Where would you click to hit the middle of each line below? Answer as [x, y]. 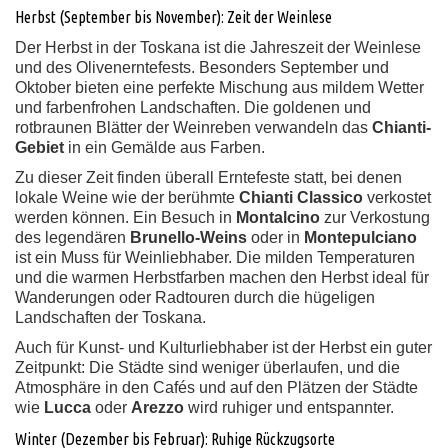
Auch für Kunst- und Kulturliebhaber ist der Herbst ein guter [223, 347]
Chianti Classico [301, 197]
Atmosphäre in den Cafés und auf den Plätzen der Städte [216, 387]
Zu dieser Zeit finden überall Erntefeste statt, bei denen [208, 177]
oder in [275, 237]
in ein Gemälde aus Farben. [164, 147]
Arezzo [157, 407]
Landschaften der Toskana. [110, 317]
